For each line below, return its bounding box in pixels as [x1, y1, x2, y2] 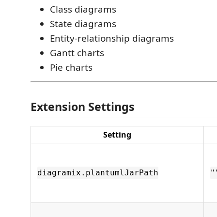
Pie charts [50, 61, 93, 74]
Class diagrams [50, 2, 116, 15]
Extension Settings [31, 99, 135, 115]
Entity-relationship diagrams [50, 31, 174, 45]
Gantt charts [50, 46, 104, 59]
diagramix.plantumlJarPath [37, 168, 158, 178]
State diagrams [50, 17, 116, 30]
